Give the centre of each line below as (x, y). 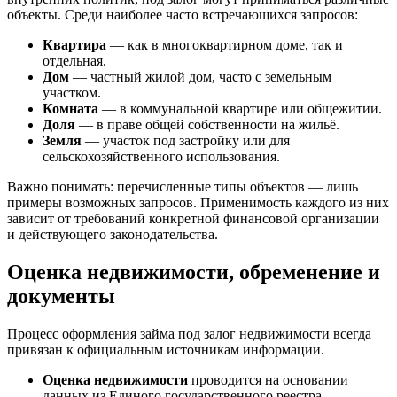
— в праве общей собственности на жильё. (207, 125)
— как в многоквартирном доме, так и (225, 45)
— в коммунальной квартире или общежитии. (240, 109)
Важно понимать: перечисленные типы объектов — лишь (183, 187)
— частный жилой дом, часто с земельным (200, 77)
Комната (70, 109)
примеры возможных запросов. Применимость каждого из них (198, 203)
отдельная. (74, 61)
